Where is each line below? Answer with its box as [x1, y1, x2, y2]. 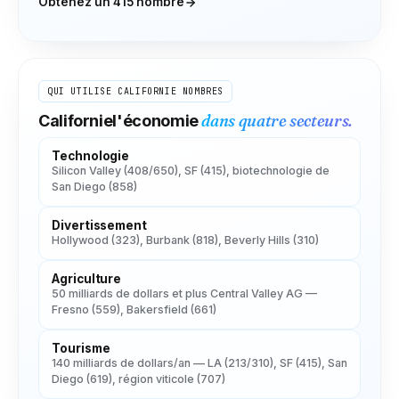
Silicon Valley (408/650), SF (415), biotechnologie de [52, 163, 330, 177]
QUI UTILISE [47, 85, 118, 97]
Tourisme [52, 340, 110, 355]
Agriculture [52, 271, 122, 286]
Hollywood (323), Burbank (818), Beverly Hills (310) [52, 232, 319, 247]
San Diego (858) [52, 179, 137, 193]
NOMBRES [176, 85, 224, 97]
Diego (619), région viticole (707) [52, 371, 225, 386]
